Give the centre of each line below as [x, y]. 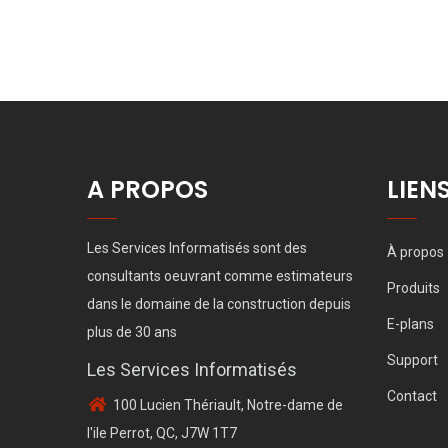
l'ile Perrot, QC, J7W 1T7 [162, 433]
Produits [413, 288]
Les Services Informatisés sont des [197, 248]
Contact [412, 396]
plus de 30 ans [132, 332]
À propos [415, 252]
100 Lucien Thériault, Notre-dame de [226, 405]
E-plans [410, 324]
